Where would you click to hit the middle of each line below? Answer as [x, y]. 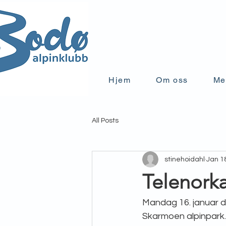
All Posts [105, 120]
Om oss [172, 80]
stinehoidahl [185, 159]
